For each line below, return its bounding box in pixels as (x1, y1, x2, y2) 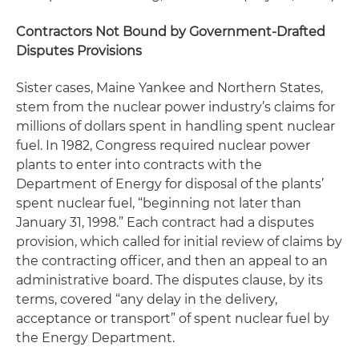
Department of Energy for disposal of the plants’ (16, 176, 324, 192)
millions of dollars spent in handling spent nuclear (16, 119, 335, 134)
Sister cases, (16, 80, 96, 95)
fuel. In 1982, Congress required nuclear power (16, 138, 310, 153)
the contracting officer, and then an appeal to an (16, 253, 328, 268)
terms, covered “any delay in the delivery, (16, 292, 277, 307)
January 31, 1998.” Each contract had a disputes (16, 215, 314, 230)
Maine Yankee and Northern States (96, 80, 321, 95)
